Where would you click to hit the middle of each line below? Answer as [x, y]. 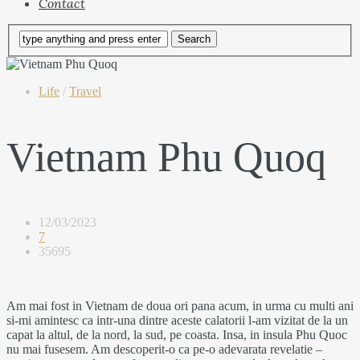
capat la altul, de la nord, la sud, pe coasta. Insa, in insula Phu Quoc [177, 334]
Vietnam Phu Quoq [166, 157]
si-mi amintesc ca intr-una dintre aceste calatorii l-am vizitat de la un [177, 320]
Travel [85, 91]
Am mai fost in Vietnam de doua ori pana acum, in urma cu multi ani [180, 305]
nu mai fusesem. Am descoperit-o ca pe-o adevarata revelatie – [164, 349]
